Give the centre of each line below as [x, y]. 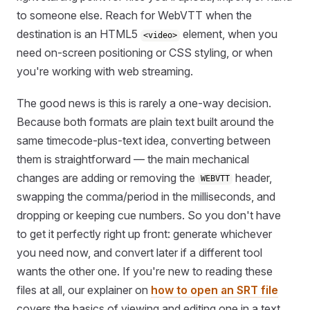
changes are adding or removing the [107, 177]
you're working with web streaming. [105, 72]
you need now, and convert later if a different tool [139, 252]
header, [253, 177]
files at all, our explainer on [84, 290]
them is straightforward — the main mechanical [133, 159]
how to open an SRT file [215, 290]
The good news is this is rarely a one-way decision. [144, 103]
